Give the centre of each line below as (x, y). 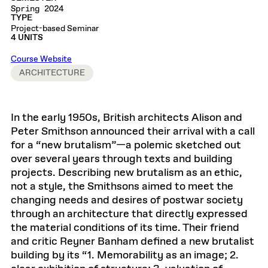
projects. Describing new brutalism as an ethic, (127, 173)
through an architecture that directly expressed (129, 214)
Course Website (41, 59)
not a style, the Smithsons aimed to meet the (122, 187)
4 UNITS (27, 38)
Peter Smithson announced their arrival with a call (133, 132)
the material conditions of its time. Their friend (125, 228)
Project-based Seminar (55, 29)
